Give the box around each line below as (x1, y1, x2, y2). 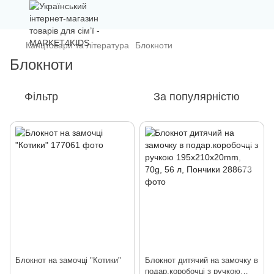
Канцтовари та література (26, 40, 129, 50)
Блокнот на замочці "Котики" (15, 256, 121, 265)
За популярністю (154, 91, 240, 103)
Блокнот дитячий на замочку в (145, 256, 258, 265)
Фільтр (24, 91, 58, 103)
